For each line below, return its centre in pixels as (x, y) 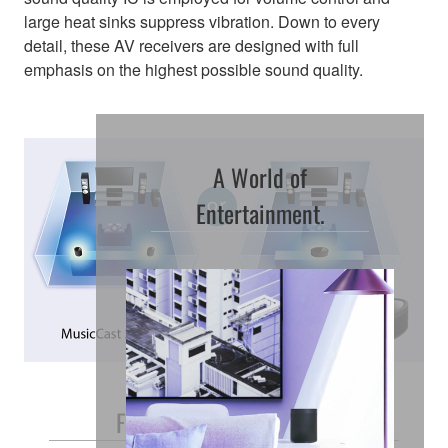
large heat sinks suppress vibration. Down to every (202, 22)
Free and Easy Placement (224, 422)
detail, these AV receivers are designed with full (191, 46)
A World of (260, 177)
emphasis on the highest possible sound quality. (193, 70)
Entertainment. (260, 213)
